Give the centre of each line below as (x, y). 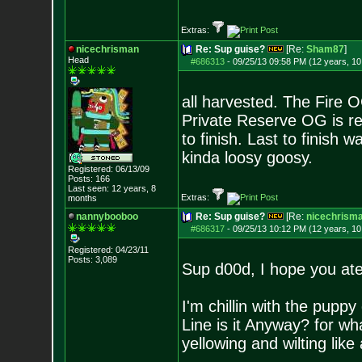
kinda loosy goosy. (247, 158)
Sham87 (325, 49)
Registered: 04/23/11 (108, 250)
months (82, 198)
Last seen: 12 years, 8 (112, 188)
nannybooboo (107, 217)
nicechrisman (107, 49)
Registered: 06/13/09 (108, 169)
